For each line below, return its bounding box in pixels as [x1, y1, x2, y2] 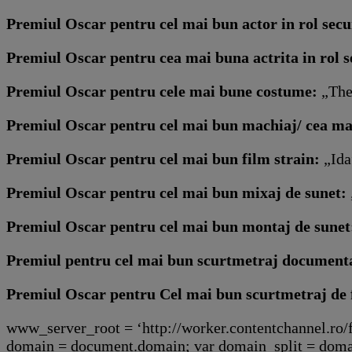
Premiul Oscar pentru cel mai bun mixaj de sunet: [6, 183, 350, 201]
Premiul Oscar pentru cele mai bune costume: [6, 82, 317, 100]
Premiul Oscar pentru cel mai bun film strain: [6, 149, 320, 167]
